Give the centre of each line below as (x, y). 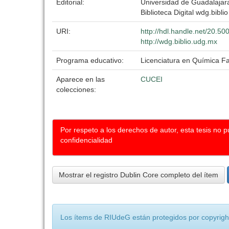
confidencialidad (86, 140)
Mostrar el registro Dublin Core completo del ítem (139, 175)
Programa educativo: (91, 60)
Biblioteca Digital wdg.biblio (184, 12)
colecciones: (76, 89)
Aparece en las (81, 79)
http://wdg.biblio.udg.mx (179, 41)
